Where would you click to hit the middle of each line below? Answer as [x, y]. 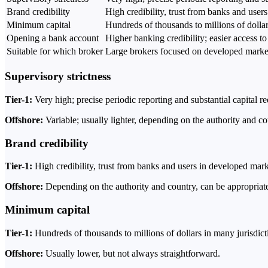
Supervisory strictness [58, 77]
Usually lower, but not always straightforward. [133, 253]
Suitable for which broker [55, 51]
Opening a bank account [53, 38]
